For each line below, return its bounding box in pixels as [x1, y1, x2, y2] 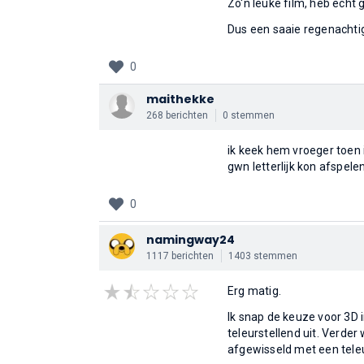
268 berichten [146, 110, 208, 121]
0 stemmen [223, 110, 275, 121]
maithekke [146, 91, 214, 107]
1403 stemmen [228, 250, 297, 262]
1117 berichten [146, 250, 214, 262]
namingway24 [146, 232, 235, 248]
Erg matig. [227, 284, 281, 297]
